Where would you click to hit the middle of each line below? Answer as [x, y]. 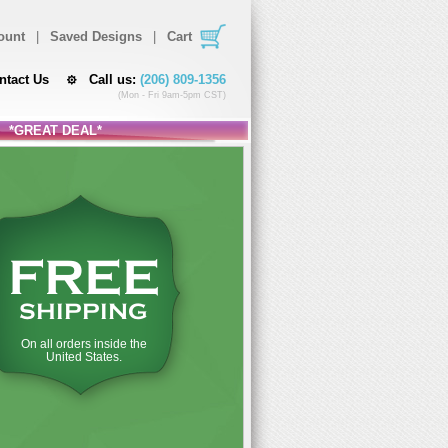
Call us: [114, 79]
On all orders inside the [83, 344]
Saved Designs [96, 36]
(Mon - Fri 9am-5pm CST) [172, 95]
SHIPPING [83, 311]
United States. [83, 357]
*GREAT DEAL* [55, 130]
